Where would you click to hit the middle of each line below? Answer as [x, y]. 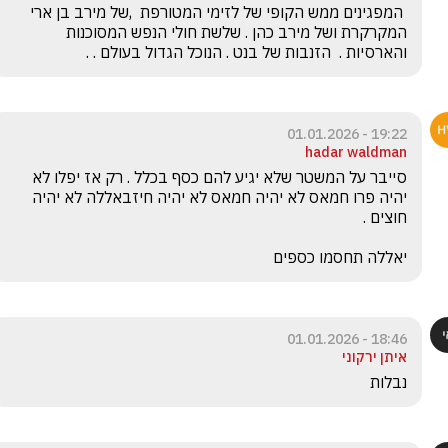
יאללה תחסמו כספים [340, 257]
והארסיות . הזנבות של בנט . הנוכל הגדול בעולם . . [246, 52]
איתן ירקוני [374, 357]
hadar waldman [356, 152]
